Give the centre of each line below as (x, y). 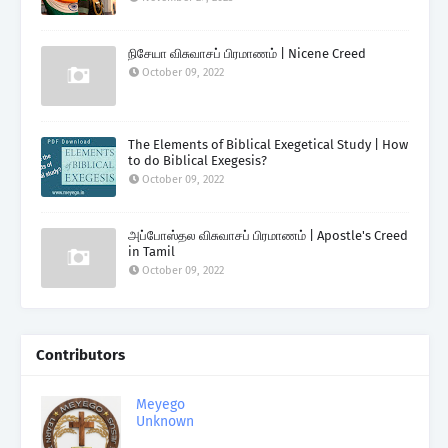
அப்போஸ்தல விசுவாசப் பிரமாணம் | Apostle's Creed (268, 235)
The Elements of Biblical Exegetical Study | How (268, 144)
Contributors (80, 354)
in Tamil (151, 251)
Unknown (165, 421)
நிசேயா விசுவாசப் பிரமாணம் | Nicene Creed (247, 53)
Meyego (160, 404)
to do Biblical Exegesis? (197, 160)
